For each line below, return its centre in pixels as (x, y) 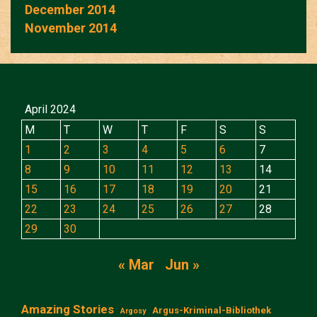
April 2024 (50, 109)
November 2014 (71, 28)
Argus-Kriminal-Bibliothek (212, 310)
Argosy (133, 311)
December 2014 (70, 9)
